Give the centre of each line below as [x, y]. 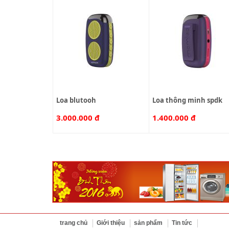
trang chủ [74, 223]
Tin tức [182, 223]
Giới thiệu [111, 223]
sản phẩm [148, 223]
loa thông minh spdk [189, 100]
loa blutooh [78, 100]
